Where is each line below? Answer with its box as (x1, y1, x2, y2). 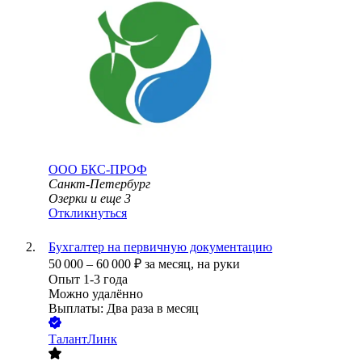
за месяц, (145, 257, 197, 271)
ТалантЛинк (48, 332, 117, 347)
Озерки (48, 192, 87, 206)
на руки (197, 257, 240, 271)
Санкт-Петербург (48, 177, 150, 192)
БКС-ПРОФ (81, 162, 147, 177)
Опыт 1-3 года (48, 272, 128, 287)
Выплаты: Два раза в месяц (48, 301, 199, 316)
